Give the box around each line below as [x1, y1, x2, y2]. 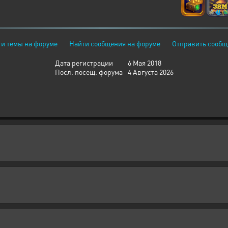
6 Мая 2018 [127, 58, 161, 67]
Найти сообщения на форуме [69, 39, 160, 48]
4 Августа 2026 [127, 67, 174, 76]
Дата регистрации [54, 58, 113, 67]
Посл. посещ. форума [54, 67, 123, 76]
